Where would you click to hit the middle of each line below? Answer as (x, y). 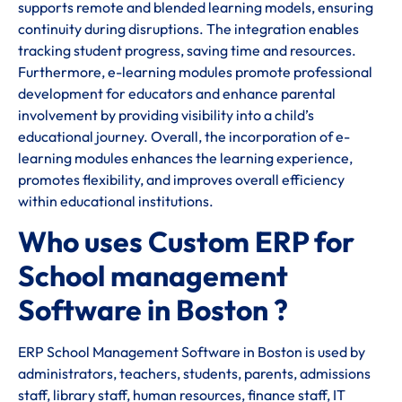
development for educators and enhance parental (177, 93)
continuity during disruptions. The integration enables (188, 28)
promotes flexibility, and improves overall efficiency (181, 179)
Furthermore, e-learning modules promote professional (195, 71)
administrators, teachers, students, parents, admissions (194, 373)
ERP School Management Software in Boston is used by (192, 351)
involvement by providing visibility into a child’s (166, 114)
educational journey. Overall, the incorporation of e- (184, 136)
